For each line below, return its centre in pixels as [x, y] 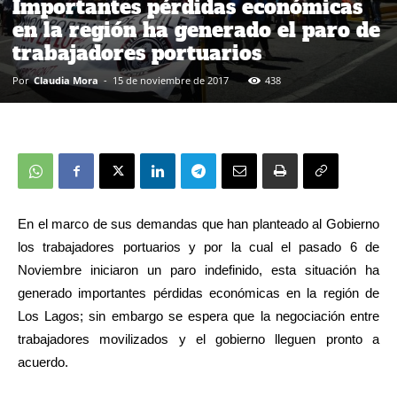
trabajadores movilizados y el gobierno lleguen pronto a [198, 339]
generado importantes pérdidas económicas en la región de [198, 293]
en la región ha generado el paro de [196, 30]
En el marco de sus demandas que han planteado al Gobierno [198, 224]
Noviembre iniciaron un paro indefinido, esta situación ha [198, 270]
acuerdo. [43, 362]
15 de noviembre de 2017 [171, 80]
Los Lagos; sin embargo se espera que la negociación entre [198, 316]
